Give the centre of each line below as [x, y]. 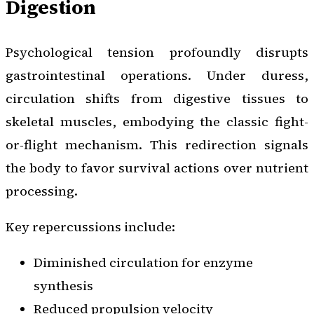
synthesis [63, 286]
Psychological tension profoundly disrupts [157, 52]
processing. [42, 191]
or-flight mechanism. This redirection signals [157, 144]
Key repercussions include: [90, 226]
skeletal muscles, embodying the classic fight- [157, 121]
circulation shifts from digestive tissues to [157, 98]
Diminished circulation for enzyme [143, 263]
